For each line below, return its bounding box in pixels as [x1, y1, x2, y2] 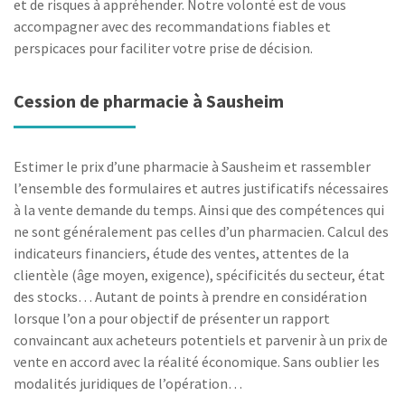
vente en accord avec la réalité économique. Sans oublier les [14, 353, 380, 371]
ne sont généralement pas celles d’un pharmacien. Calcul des [14, 222, 389, 240]
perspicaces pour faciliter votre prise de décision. [14, 39, 313, 57]
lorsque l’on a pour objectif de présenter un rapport [14, 309, 330, 327]
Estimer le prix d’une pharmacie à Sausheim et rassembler [14, 157, 371, 175]
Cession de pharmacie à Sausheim [14, 89, 284, 112]
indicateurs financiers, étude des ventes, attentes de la [14, 244, 349, 262]
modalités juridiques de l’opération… [14, 374, 242, 392]
